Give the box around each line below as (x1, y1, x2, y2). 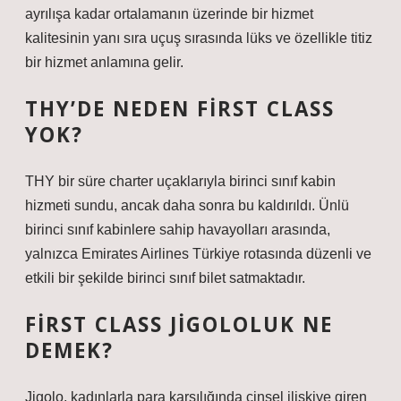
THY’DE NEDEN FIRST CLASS (25, 95, 335, 123)
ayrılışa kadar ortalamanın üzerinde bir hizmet (25, 6, 313, 21)
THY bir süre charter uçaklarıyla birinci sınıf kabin (25, 174, 336, 189)
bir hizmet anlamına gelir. (25, 55, 183, 70)
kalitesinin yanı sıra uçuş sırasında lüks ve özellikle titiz (25, 30, 372, 46)
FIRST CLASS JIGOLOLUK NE (25, 311, 333, 338)
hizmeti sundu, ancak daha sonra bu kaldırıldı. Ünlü (25, 198, 349, 213)
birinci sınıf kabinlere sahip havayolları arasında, (25, 222, 330, 237)
